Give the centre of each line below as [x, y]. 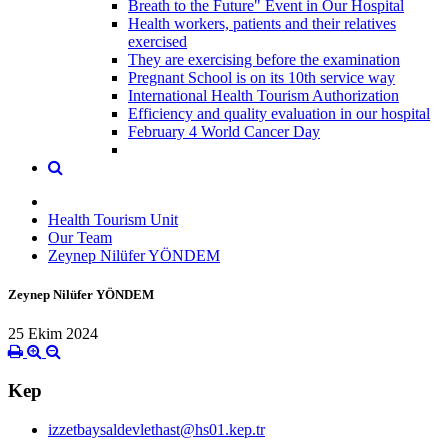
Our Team [80, 237]
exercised [157, 41]
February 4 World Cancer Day [224, 131]
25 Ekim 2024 [53, 334]
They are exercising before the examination [264, 59]
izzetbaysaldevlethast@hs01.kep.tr [156, 429]
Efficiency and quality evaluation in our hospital [279, 113]
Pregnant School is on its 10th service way [261, 77]
